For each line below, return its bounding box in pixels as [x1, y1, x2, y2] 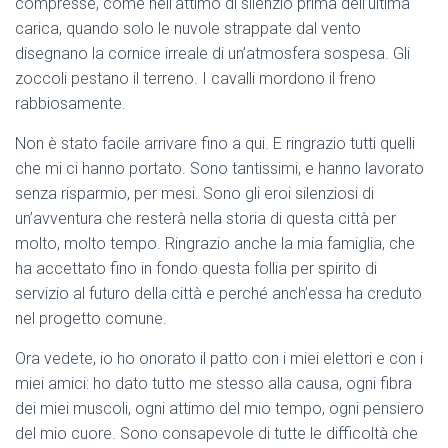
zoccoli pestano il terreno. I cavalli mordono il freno [15, 69, 376, 89]
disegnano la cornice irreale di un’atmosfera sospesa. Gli [15, 44, 410, 64]
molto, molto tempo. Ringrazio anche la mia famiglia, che [15, 234, 415, 254]
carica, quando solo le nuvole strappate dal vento [15, 19, 361, 39]
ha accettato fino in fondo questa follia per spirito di [15, 259, 377, 279]
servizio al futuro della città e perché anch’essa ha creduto [15, 284, 422, 304]
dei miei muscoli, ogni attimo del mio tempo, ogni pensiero [15, 399, 424, 419]
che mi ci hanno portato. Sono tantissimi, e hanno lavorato [15, 159, 424, 179]
